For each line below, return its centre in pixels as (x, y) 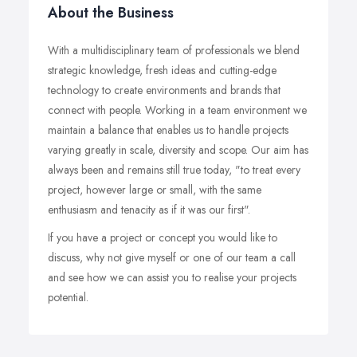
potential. (68, 297)
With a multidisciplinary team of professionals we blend (174, 50)
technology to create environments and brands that (164, 90)
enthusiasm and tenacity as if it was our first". (149, 210)
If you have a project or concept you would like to (163, 237)
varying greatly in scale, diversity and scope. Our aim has (178, 150)
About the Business (111, 13)
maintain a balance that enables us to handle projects (168, 130)
